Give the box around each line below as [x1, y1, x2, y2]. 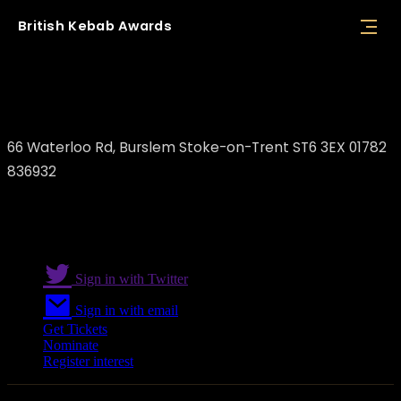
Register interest [43, 354, 133, 370]
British [18, 17, 65, 36]
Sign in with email [72, 303, 178, 319]
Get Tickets [43, 321, 107, 337]
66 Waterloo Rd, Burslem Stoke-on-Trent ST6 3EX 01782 [7, 137, 387, 157]
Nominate [43, 337, 98, 354]
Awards [118, 17, 172, 36]
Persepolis [7, 92, 101, 116]
